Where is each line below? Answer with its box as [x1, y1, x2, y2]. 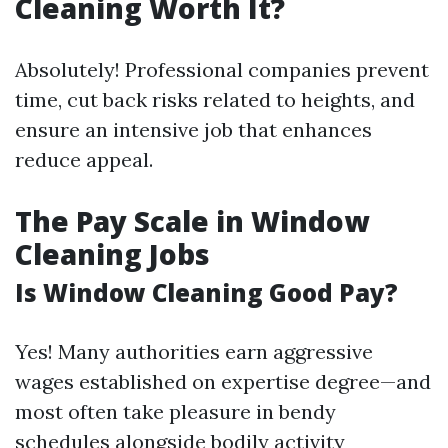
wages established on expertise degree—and [15, 369, 431, 395]
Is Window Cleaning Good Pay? [15, 276, 398, 310]
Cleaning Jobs [15, 235, 210, 274]
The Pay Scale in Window [15, 202, 369, 241]
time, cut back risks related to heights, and [15, 87, 415, 113]
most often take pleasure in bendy [15, 399, 336, 425]
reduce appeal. [15, 147, 153, 173]
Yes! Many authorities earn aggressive [15, 339, 373, 365]
